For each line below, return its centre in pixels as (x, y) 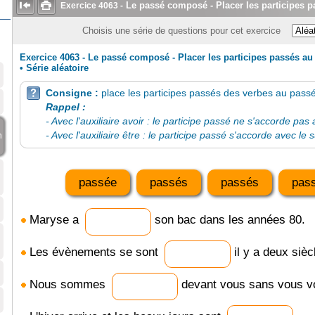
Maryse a (54, 220)
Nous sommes (67, 285)
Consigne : (73, 92)
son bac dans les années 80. (228, 220)
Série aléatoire (57, 67)
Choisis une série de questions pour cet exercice (185, 31)
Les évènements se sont (94, 252)
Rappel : (65, 107)
